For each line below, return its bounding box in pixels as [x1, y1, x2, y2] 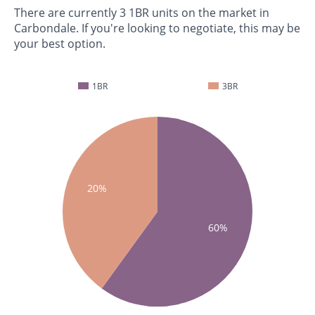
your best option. [14, 36, 105, 52]
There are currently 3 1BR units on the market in [14, 5, 269, 21]
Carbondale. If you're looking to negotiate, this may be [14, 20, 300, 37]
